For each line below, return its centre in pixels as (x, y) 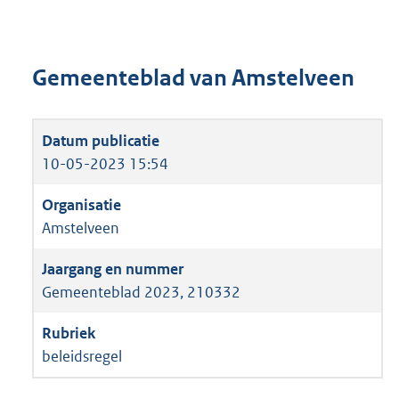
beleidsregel (82, 357)
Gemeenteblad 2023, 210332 (141, 293)
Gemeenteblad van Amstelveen (193, 77)
